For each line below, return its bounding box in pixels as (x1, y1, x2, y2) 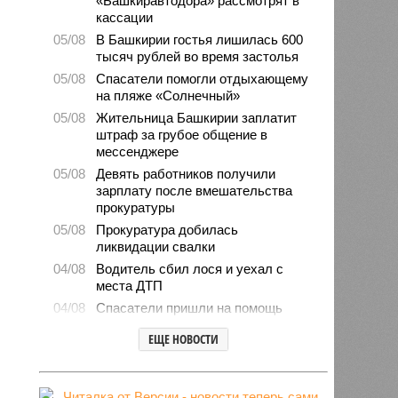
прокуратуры (96, 199, 176, 215)
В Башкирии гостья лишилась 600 (96, 31, 304, 47)
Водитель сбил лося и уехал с (96, 260, 284, 276)
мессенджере (96, 143, 179, 159)
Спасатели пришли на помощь (96, 299, 283, 315)
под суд (96, 372, 145, 388)
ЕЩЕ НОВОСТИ (147, 330, 219, 347)
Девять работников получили (96, 165, 276, 181)
